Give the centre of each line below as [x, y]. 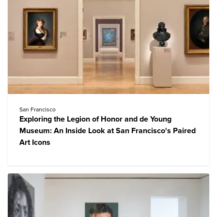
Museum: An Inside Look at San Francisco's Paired [108, 131]
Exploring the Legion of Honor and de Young [95, 119]
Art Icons [35, 142]
